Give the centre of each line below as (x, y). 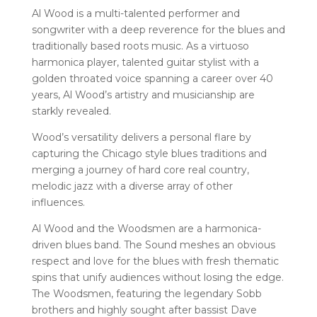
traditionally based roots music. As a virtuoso (140, 46)
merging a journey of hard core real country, (140, 170)
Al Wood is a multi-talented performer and (136, 14)
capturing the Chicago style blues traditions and (149, 154)
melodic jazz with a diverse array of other (132, 186)
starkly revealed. (71, 111)
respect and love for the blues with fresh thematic (155, 261)
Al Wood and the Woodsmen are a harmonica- (146, 229)
